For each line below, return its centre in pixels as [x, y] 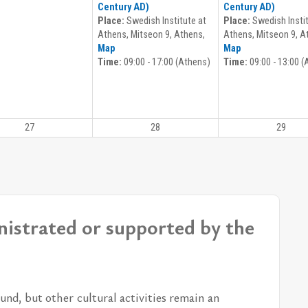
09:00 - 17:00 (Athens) [166, 63]
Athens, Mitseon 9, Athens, [151, 35]
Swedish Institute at [165, 21]
